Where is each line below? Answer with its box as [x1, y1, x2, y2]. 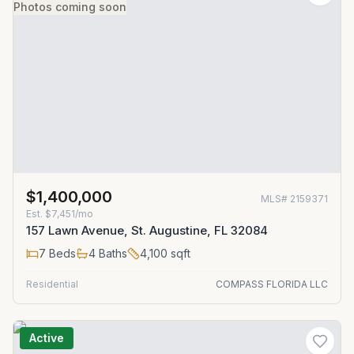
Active [29, 331, 64, 345]
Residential [26, 278, 78, 290]
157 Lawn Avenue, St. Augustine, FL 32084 [26, 223, 268, 238]
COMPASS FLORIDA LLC [216, 278, 328, 290]
